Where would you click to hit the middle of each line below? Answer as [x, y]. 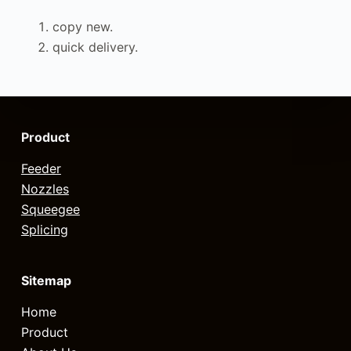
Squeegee [50, 210]
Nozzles [45, 189]
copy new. [82, 26]
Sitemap [46, 281]
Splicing [44, 230]
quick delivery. [95, 47]
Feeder [41, 169]
